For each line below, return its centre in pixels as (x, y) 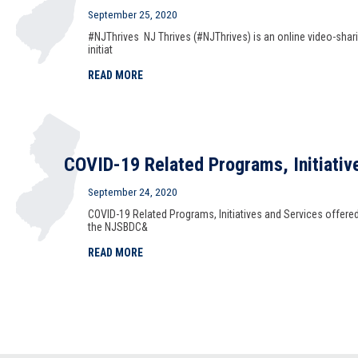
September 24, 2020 (133, 192)
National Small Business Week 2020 (201, 342)
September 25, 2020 (133, 14)
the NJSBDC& (118, 227)
